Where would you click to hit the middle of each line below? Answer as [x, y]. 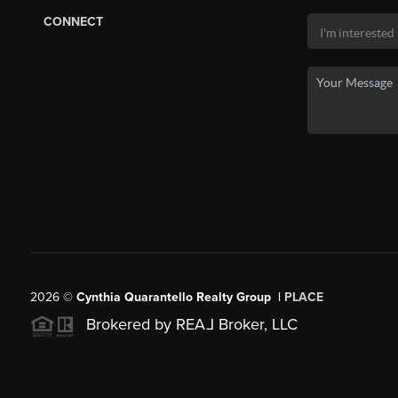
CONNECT [73, 21]
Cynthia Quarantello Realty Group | [180, 297]
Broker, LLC [255, 324]
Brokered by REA [143, 324]
